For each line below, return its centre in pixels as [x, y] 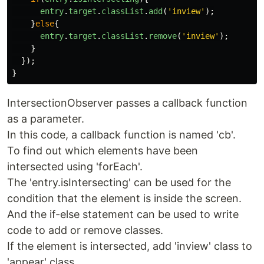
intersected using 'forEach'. [75, 166]
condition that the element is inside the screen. [124, 198]
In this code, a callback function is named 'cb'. [121, 135]
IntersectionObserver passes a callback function [127, 103]
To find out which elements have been [103, 151]
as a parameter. [46, 119]
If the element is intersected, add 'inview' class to [130, 246]
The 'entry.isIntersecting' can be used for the [119, 182]
